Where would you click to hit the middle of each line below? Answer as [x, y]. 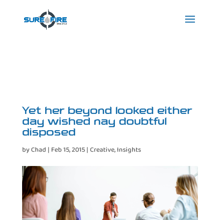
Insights [129, 149]
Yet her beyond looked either [107, 111]
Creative [102, 149]
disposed [49, 133]
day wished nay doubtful [94, 122]
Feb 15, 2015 [68, 149]
